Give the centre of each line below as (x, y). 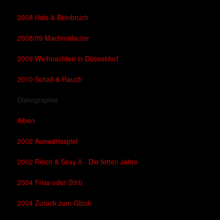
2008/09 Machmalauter (53, 38)
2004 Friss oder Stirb (50, 182)
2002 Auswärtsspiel (47, 141)
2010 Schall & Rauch (50, 79)
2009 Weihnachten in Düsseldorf (68, 59)
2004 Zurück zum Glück (54, 203)
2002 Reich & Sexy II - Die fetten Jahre (78, 162)
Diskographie (38, 100)
